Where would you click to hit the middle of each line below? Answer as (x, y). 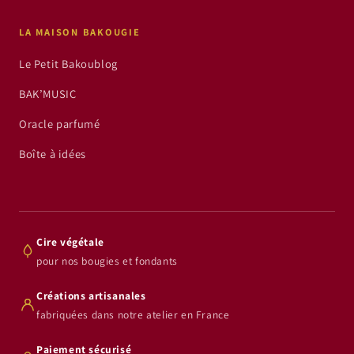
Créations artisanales (91, 296)
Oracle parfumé (60, 124)
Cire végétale (70, 242)
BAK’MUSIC (48, 94)
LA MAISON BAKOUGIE (80, 32)
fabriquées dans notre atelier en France (133, 315)
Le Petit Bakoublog (68, 64)
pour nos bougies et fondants (107, 261)
